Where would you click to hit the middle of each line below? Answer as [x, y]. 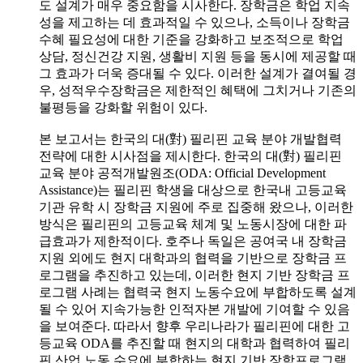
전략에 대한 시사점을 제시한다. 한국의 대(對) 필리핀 [190, 156]
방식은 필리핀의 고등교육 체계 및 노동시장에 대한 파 [193, 224]
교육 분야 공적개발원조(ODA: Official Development [182, 173]
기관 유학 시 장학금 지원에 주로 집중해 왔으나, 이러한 [196, 207]
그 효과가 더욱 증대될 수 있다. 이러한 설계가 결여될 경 [198, 73]
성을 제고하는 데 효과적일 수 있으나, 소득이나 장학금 [194, 22]
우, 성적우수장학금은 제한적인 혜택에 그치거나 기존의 [198, 90]
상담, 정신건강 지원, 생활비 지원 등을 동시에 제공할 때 [198, 56]
